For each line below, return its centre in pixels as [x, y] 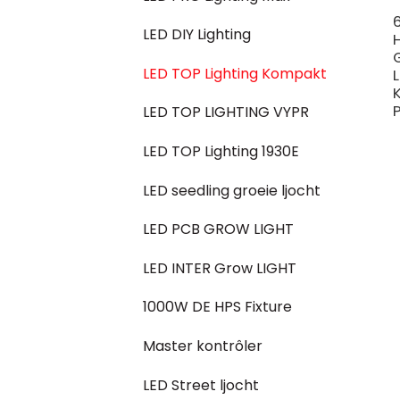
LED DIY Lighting [197, 35]
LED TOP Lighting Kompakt [235, 73]
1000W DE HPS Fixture [217, 307]
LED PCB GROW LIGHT [218, 229]
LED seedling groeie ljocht [232, 190]
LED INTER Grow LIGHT [220, 268]
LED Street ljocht [201, 385]
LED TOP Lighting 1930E [221, 151]
